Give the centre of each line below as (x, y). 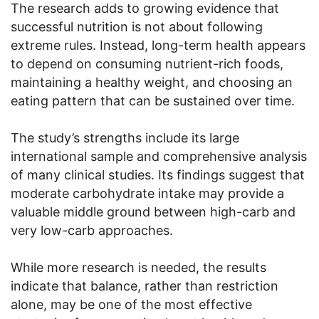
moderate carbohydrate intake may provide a (147, 193)
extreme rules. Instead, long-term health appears (158, 45)
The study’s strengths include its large (125, 137)
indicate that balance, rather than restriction (145, 286)
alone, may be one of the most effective (131, 304)
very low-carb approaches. (92, 230)
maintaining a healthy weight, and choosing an (152, 82)
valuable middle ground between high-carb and (153, 211)
